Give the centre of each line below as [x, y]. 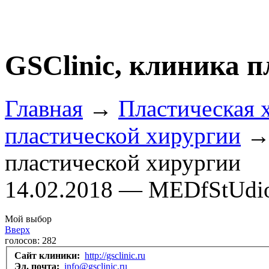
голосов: [23, 240]
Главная [44, 108]
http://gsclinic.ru [115, 256]
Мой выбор [28, 219]
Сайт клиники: [48, 256]
